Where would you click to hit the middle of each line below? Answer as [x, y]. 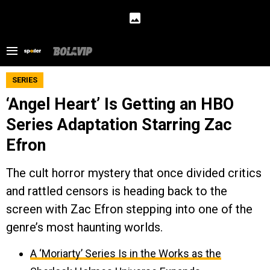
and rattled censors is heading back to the [117, 191]
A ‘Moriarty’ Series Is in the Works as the [126, 253]
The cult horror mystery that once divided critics [134, 173]
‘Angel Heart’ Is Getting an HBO [120, 104]
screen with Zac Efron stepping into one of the [129, 209]
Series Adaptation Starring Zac [119, 125]
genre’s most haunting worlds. [84, 227]
